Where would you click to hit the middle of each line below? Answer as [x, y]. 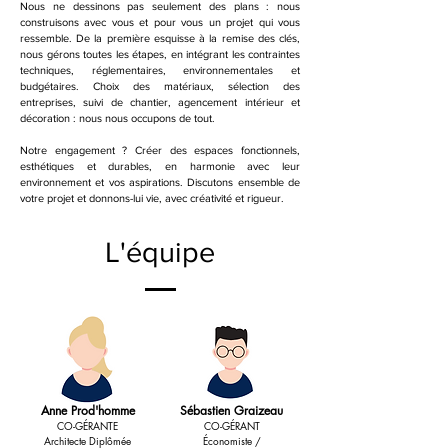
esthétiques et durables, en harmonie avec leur [160, 166]
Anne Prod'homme [87, 410]
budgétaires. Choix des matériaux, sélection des [160, 86]
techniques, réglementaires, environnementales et [160, 70]
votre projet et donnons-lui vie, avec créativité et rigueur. [152, 198]
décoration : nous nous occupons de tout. [117, 118]
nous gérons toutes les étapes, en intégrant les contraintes [160, 54]
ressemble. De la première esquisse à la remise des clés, [160, 38]
